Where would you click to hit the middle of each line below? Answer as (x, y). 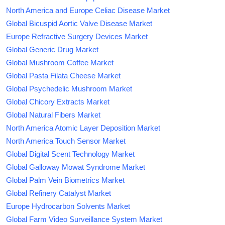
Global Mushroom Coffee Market (60, 62)
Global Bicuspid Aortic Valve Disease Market (79, 23)
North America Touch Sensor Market (66, 141)
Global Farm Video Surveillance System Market (84, 219)
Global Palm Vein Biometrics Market (65, 180)
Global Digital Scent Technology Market (70, 154)
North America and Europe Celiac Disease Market (88, 10)
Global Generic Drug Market (52, 49)
